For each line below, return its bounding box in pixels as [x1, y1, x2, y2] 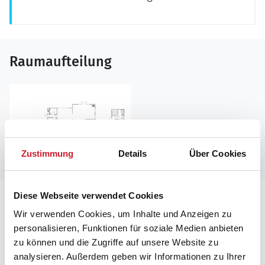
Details [118, 148, 147, 159]
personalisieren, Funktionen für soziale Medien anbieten [14, 223, 244, 233]
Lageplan [9, 193, 68, 211]
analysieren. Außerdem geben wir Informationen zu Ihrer [14, 251, 245, 261]
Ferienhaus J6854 [9, 239, 85, 253]
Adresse [9, 225, 46, 238]
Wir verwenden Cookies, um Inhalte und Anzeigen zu [14, 209, 232, 219]
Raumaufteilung [9, 53, 112, 70]
